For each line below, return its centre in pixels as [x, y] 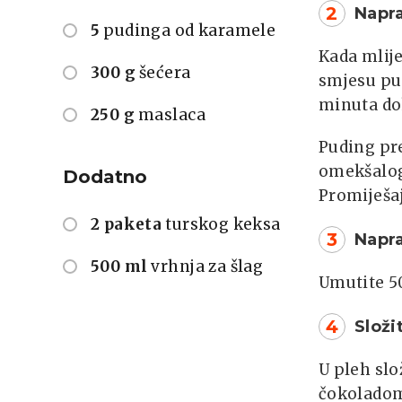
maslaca [172, 115]
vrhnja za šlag [207, 267]
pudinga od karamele [190, 31]
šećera [165, 73]
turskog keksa [223, 225]
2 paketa [127, 225]
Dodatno [105, 177]
